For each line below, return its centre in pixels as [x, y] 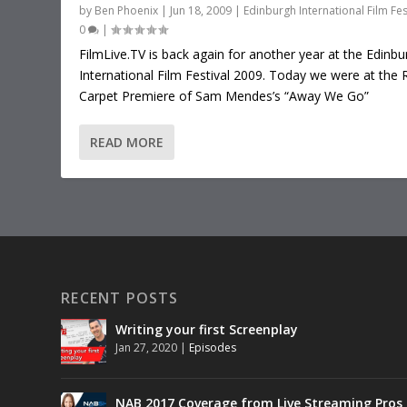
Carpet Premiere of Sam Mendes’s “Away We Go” [224, 95]
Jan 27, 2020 [147, 347]
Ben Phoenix [127, 10]
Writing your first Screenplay [207, 329]
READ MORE [127, 142]
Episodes [213, 347]
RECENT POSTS [120, 298]
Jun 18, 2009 [201, 10]
